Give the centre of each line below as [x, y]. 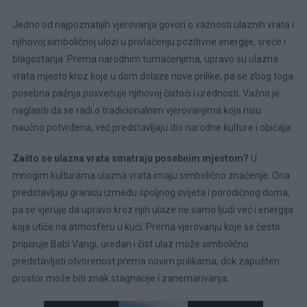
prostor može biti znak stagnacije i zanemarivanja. [120, 278]
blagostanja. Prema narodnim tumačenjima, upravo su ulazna [145, 59]
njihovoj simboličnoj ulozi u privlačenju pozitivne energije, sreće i [149, 41]
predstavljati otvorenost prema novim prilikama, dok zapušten [146, 261]
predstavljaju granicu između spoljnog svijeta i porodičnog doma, [151, 192]
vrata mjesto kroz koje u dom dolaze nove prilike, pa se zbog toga [152, 76]
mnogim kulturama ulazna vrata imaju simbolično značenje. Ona [151, 175]
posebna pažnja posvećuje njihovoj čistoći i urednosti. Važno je [146, 93]
